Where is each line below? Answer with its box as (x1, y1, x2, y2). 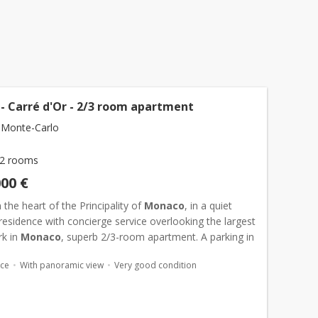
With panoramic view (20, 259, 104, 271)
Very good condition (114, 259, 197, 271)
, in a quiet (185, 199, 232, 212)
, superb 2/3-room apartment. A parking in (61, 230, 254, 243)
